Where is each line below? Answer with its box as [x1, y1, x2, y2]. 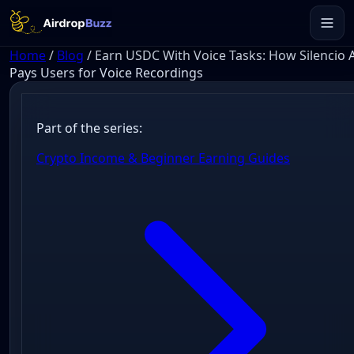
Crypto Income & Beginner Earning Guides [36, 149, 290, 168]
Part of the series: [36, 119, 142, 137]
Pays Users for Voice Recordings [9, 64, 203, 81]
